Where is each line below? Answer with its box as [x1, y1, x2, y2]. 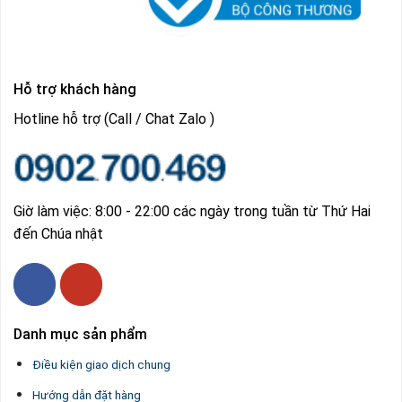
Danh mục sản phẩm [13, 325, 147, 343]
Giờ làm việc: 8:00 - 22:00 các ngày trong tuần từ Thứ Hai [13, 202, 371, 220]
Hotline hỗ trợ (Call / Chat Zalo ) [13, 109, 214, 127]
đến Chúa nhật [13, 224, 103, 242]
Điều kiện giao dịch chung [31, 356, 170, 371]
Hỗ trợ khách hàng [13, 80, 136, 98]
